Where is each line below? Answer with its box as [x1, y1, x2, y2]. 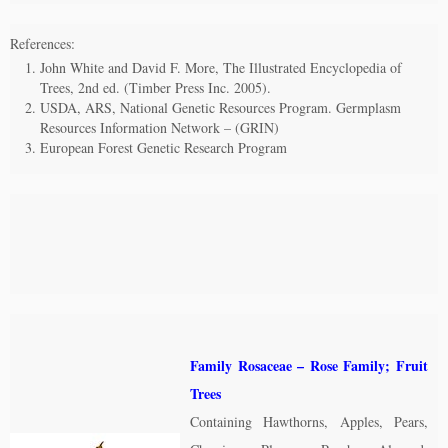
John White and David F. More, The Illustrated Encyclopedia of [40, 58, 402, 77]
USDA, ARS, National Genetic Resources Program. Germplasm [40, 98, 401, 117]
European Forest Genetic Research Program [40, 138, 287, 157]
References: [10, 34, 75, 53]
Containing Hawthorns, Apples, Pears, [190, 412, 428, 431]
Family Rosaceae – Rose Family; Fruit [190, 355, 428, 376]
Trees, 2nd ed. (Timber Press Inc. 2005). [40, 78, 271, 97]
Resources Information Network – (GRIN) [40, 118, 279, 137]
